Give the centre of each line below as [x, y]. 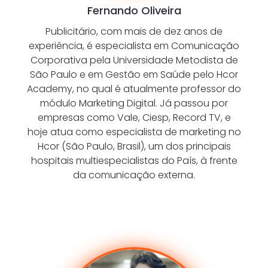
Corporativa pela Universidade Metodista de [134, 60]
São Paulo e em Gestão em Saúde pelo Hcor [134, 75]
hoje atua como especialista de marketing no [134, 132]
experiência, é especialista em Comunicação [134, 46]
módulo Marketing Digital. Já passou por [134, 103]
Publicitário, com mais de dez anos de [134, 32]
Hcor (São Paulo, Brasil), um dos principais [134, 147]
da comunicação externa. [134, 175]
